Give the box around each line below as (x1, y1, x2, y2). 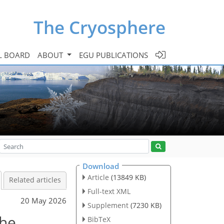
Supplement (87, 200, 128, 210)
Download (82, 161, 119, 171)
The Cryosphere (33, 15, 165, 39)
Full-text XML (87, 186, 130, 196)
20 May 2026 (20, 195, 66, 205)
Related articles (9, 175, 61, 184)
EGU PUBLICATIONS (79, 49, 148, 60)
